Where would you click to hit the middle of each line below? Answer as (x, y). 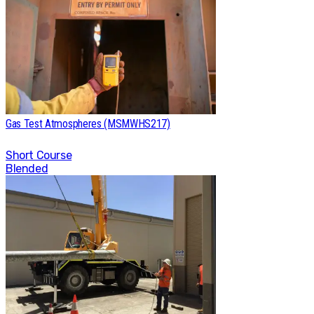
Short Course (39, 156)
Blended (27, 169)
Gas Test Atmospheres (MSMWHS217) (88, 123)
